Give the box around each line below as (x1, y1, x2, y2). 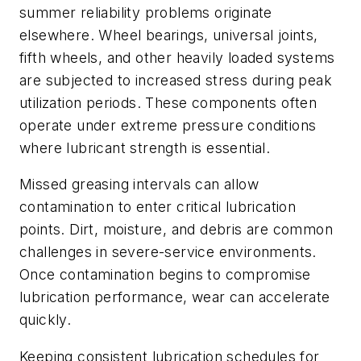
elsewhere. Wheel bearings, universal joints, (19, 26, 318, 44)
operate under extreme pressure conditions (19, 116, 317, 134)
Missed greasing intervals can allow (19, 176, 259, 193)
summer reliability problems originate (19, 3, 272, 21)
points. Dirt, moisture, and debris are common (19, 221, 333, 239)
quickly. (19, 311, 76, 329)
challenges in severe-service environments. (19, 243, 317, 261)
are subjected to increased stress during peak (19, 71, 332, 89)
